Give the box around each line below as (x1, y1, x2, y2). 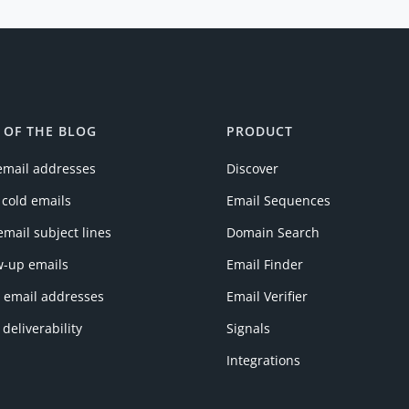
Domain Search (225, 223, 320, 241)
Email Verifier (225, 287, 308, 305)
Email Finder (225, 255, 303, 273)
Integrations (225, 351, 300, 369)
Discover (225, 159, 278, 177)
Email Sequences (225, 191, 330, 209)
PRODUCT (225, 121, 293, 140)
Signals (225, 319, 270, 337)
